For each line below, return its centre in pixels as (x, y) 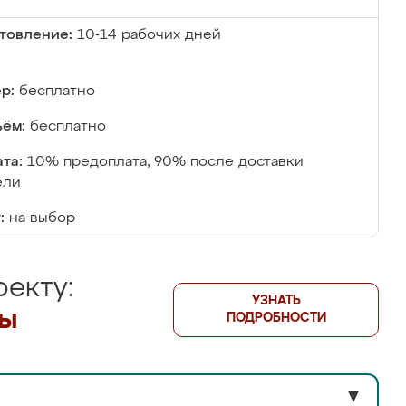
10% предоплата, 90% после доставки (165, 162)
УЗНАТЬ (276, 301)
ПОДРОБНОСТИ (276, 318)
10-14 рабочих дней (149, 35)
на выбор (42, 218)
